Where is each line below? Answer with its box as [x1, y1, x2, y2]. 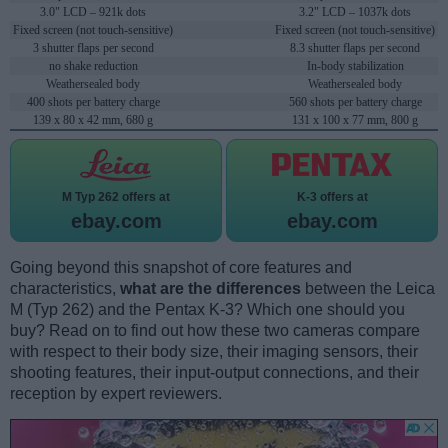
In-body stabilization [306, 59, 404, 74]
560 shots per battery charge [288, 95, 422, 110]
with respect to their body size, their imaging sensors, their [10, 343, 418, 361]
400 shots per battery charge [26, 95, 160, 110]
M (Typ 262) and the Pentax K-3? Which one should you [10, 301, 405, 319]
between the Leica [301, 280, 435, 298]
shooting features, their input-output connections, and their [10, 364, 419, 382]
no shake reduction [48, 59, 138, 74]
